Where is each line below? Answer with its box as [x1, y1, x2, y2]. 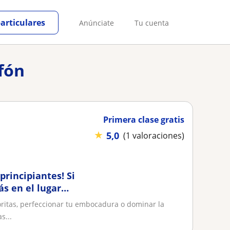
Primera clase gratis [103, 114, 184, 125]
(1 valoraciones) [123, 130, 184, 141]
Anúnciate [79, 17, 114, 28]
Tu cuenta [135, 17, 169, 28]
